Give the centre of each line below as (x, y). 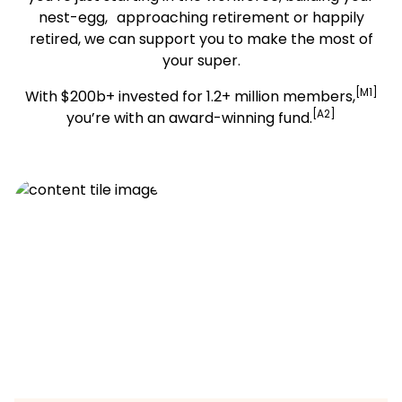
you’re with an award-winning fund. (189, 118)
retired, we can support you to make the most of (201, 39)
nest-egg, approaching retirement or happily (201, 17)
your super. (201, 61)
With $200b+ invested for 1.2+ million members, (190, 96)
